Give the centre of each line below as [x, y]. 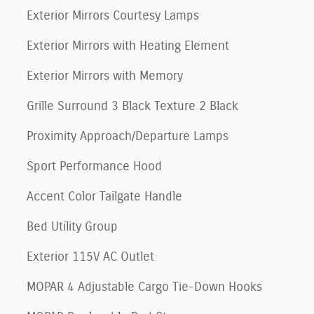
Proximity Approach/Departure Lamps [128, 136]
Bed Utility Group [72, 227]
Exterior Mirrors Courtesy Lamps [113, 16]
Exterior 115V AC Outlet [90, 257]
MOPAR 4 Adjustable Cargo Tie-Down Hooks [144, 287]
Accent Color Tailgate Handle [104, 197]
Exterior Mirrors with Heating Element [128, 46]
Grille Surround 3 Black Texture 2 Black [132, 106]
